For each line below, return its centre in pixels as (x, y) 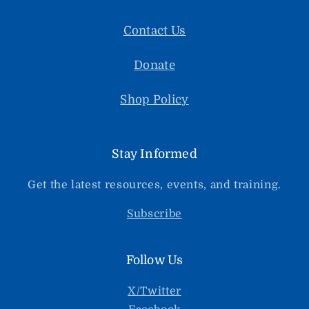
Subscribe (154, 214)
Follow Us (154, 260)
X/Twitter (154, 291)
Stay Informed (154, 153)
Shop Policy (154, 100)
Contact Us (154, 31)
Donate (154, 66)
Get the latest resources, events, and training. (154, 185)
